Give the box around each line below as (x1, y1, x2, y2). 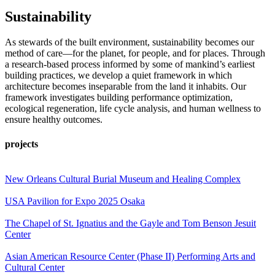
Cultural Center (5, 261, 64, 273)
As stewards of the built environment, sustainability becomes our (5, 37, 254, 48)
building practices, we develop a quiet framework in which (5, 70, 232, 81)
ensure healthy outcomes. (5, 114, 103, 125)
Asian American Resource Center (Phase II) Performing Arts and (5, 250, 255, 261)
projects (5, 138, 38, 149)
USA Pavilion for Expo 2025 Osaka (5, 195, 145, 206)
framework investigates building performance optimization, (5, 92, 233, 103)
